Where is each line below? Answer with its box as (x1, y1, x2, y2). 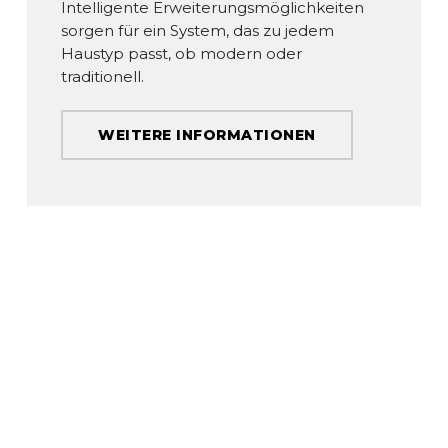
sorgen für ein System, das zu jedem (61, 20, 335, 40)
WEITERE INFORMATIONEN (98, 126, 316, 145)
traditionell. (61, 66, 145, 86)
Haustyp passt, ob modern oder (61, 43, 303, 63)
